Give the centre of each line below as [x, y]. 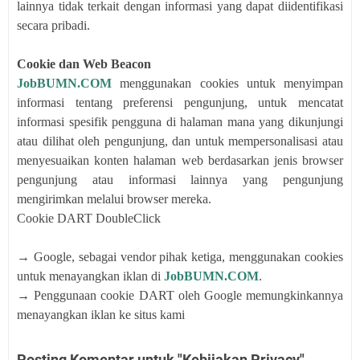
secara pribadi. [53, 25]
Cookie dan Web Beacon [84, 63]
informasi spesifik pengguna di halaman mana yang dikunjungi [180, 121]
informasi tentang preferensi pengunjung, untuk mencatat [180, 102]
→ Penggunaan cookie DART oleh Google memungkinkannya [180, 295]
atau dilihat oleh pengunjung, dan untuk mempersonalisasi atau [180, 141]
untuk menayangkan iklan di [90, 276]
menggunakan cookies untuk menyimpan [227, 83]
